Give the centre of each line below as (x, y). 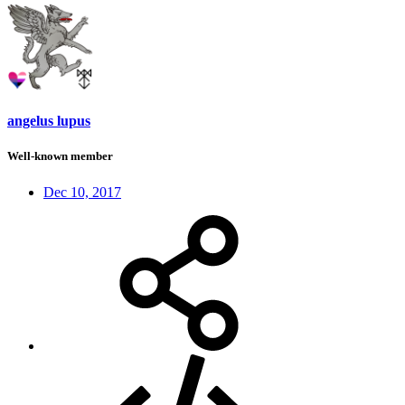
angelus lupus (49, 121)
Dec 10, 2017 (82, 192)
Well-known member (60, 156)
